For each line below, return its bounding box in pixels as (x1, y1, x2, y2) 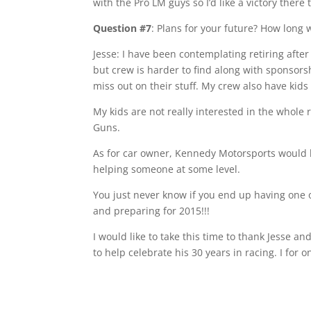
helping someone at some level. (93, 162, 241, 176)
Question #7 (93, 22, 152, 35)
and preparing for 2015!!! (93, 204, 210, 217)
